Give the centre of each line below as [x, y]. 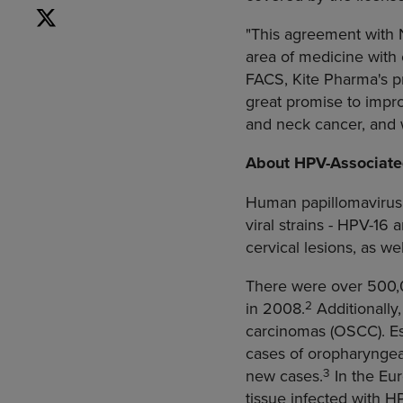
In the [354, 376]
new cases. [284, 376]
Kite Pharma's [340, 79]
